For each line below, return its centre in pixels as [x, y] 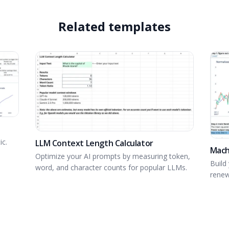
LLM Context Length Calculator [94, 143]
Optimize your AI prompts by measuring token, [113, 156]
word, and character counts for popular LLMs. [111, 167]
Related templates [114, 26]
